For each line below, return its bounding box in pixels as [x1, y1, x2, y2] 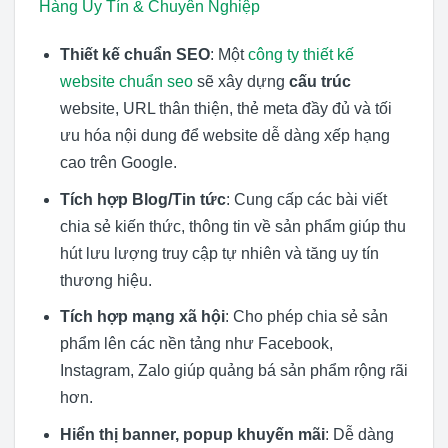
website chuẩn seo [59, 72, 193, 90]
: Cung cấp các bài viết [225, 190, 387, 208]
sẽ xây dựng [192, 72, 289, 90]
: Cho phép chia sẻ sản [224, 308, 388, 326]
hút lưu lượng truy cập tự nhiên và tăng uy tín [59, 244, 379, 262]
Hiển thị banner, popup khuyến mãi [59, 425, 325, 443]
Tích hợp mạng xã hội [59, 308, 225, 326]
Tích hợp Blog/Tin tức [59, 190, 226, 208]
